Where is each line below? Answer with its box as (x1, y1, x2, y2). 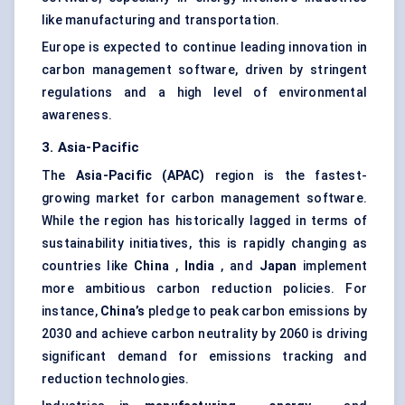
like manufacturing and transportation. (42, 13, 280, 28)
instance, (42, 304, 101, 319)
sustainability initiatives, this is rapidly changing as (42, 236, 367, 251)
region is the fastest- (204, 168, 367, 184)
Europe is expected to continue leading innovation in (42, 40, 367, 55)
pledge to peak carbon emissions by (145, 304, 368, 319)
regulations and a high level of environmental (42, 85, 367, 100)
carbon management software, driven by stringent (42, 62, 367, 78)
